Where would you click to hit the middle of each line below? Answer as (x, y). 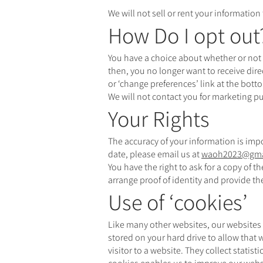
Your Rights (159, 119)
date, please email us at (155, 154)
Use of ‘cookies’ (178, 202)
